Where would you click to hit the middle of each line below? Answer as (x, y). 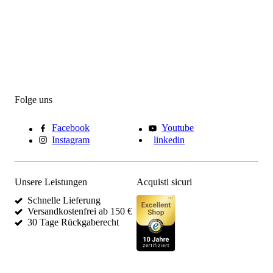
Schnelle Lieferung (64, 200)
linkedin (169, 140)
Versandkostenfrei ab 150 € (80, 211)
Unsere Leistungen (51, 182)
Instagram (71, 140)
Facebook (71, 128)
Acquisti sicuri (164, 182)
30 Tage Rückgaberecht (73, 222)
